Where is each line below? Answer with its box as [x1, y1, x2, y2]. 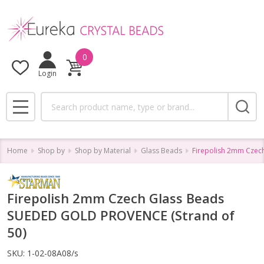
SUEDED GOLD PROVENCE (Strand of [7, 206, 235, 224]
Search [41, 93, 71, 105]
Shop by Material [75, 146, 131, 156]
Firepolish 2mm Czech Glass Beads [7, 189, 225, 207]
